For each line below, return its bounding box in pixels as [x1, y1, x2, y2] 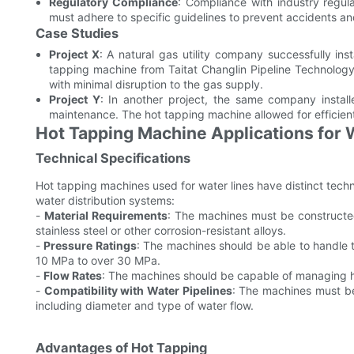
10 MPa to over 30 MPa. [36, 254, 160, 268]
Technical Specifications [36, 150, 190, 167]
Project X [48, 47, 100, 62]
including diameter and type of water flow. [36, 299, 254, 313]
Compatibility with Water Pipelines [43, 284, 232, 298]
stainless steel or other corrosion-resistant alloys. [36, 224, 286, 238]
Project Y [48, 92, 100, 107]
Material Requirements [43, 209, 168, 223]
